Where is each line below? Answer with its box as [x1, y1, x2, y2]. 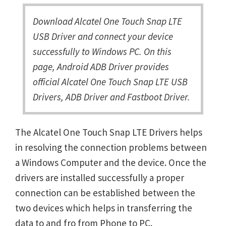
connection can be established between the [15, 187, 195, 199]
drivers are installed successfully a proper [15, 172, 184, 184]
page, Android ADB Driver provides [33, 61, 169, 73]
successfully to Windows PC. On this [33, 45, 172, 58]
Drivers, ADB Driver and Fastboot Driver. [33, 91, 190, 103]
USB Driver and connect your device [33, 30, 173, 42]
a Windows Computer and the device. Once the [15, 156, 206, 168]
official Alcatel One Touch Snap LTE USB [33, 76, 188, 88]
